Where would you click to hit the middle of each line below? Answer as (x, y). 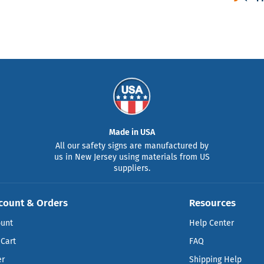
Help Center (212, 223)
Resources (213, 202)
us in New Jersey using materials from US (132, 157)
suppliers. (132, 168)
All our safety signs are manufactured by (132, 146)
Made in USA (132, 132)
